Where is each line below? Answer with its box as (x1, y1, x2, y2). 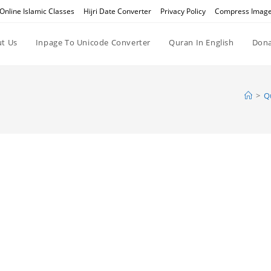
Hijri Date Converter (83, 6, 151, 16)
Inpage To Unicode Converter (35, 37, 151, 48)
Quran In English (168, 37, 234, 48)
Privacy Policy (160, 6, 206, 16)
